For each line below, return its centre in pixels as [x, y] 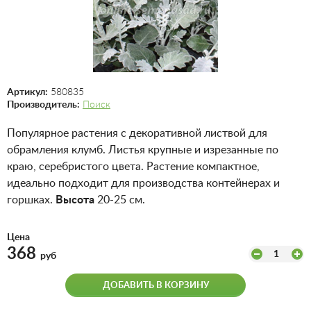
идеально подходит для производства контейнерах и [143, 183]
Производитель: [43, 105]
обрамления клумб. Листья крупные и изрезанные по [143, 150]
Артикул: [27, 92]
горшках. [31, 200]
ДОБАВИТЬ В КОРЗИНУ [155, 286]
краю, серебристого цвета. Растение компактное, [133, 167]
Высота [75, 200]
